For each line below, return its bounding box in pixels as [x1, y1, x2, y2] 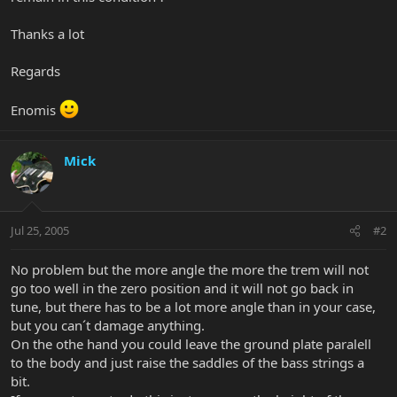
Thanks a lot [11, 24, 84, 43]
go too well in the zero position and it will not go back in [11, 279, 354, 298]
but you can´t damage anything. [11, 316, 205, 335]
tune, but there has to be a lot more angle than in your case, [11, 298, 376, 316]
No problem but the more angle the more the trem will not [11, 261, 369, 279]
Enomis [11, 100, 59, 119]
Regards [11, 61, 60, 80]
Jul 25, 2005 [11, 222, 69, 239]
